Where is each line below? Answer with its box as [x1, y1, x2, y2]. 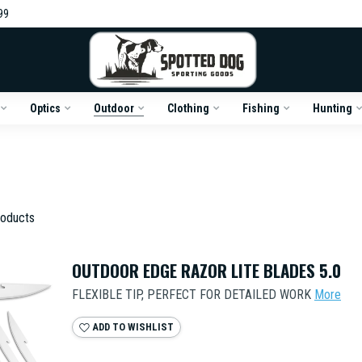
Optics [29, 102, 61, 115]
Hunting [312, 102, 352, 115]
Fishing [242, 102, 280, 115]
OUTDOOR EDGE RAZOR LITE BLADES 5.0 [72, 258, 341, 283]
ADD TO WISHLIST [90, 321, 174, 333]
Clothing [166, 102, 209, 115]
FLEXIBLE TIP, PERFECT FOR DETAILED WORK [72, 287, 311, 302]
